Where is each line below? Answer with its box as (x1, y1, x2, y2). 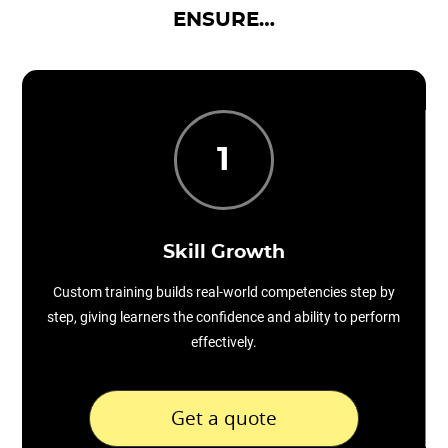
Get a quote (170, 405, 277, 430)
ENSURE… (173, 10, 275, 30)
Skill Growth (162, 243, 285, 262)
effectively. (190, 334, 257, 350)
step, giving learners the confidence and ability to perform (47, 309, 400, 325)
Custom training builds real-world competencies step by (52, 284, 395, 300)
